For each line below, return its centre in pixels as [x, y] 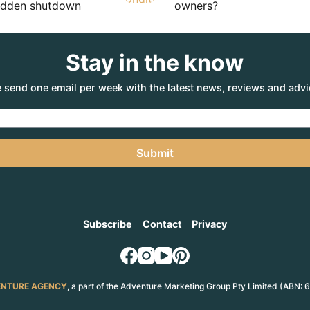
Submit [155, 153]
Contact [162, 224]
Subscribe [108, 224]
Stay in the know [155, 63]
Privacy [209, 224]
